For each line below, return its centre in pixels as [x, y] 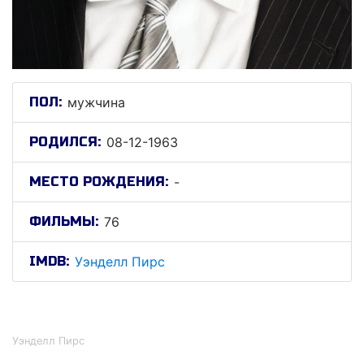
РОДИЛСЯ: [65, 142]
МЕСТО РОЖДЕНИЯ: [99, 182]
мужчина [96, 102]
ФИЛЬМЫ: [64, 221]
